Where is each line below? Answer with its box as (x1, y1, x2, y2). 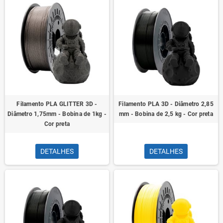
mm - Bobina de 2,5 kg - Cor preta (119, 111, 213, 117)
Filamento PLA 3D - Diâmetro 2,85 (118, 101, 214, 108)
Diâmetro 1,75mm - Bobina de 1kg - (7, 111, 107, 117)
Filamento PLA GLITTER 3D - (16, 101, 98, 108)
